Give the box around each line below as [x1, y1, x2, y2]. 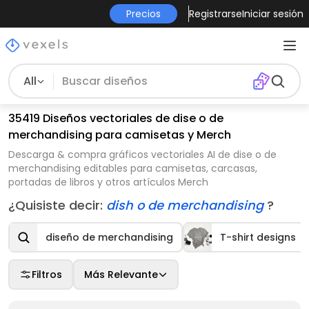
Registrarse [188, 7, 242, 21]
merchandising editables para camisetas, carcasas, [8, 161, 257, 175]
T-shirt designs [220, 230, 296, 244]
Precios [126, 7, 161, 21]
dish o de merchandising [106, 197, 267, 214]
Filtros [32, 268, 62, 281]
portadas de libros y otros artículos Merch [8, 175, 208, 189]
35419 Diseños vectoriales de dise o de [8, 110, 223, 126]
